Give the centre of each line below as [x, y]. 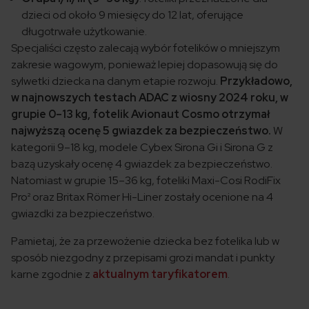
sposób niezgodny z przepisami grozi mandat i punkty [143, 258]
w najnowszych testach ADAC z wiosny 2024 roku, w [150, 98]
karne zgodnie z [52, 275]
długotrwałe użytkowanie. [84, 32]
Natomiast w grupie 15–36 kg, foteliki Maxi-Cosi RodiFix [146, 181]
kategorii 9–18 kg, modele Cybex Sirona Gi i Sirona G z [142, 148]
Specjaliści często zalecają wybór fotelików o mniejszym [146, 48]
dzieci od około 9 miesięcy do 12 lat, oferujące [132, 15]
